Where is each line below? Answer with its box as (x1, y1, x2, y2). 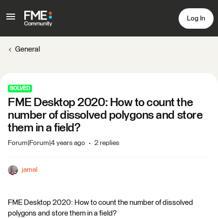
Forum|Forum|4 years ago (8, 140, 85, 146)
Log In (187, 15, 205, 22)
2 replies (94, 140, 119, 146)
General (15, 46, 40, 53)
